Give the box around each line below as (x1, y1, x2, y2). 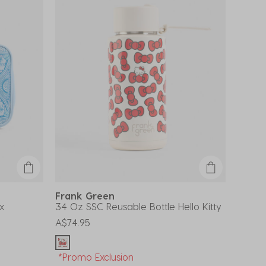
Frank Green (55, 189, 121, 201)
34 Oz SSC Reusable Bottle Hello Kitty (55, 200, 221, 212)
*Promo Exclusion (58, 251, 134, 262)
